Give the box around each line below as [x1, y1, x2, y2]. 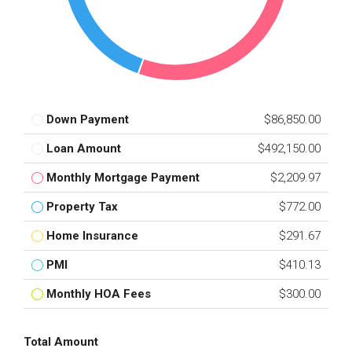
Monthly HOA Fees [46, 287, 151, 301]
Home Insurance [46, 229, 138, 243]
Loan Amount [46, 141, 121, 156]
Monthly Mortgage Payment [46, 170, 200, 185]
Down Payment [46, 112, 129, 126]
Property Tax [46, 200, 118, 214]
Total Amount [24, 335, 98, 349]
